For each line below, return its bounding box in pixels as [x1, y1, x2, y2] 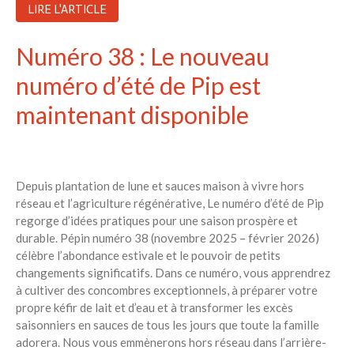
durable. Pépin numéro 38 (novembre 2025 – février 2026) [16, 231, 319, 246]
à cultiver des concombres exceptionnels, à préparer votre [16, 283, 318, 298]
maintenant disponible [16, 100, 249, 129]
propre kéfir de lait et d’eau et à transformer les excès [16, 300, 293, 315]
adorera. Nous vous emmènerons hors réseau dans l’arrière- [16, 335, 326, 350]
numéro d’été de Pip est [16, 70, 261, 100]
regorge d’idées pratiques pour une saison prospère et [16, 213, 298, 228]
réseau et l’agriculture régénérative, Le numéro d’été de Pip [16, 196, 324, 211]
